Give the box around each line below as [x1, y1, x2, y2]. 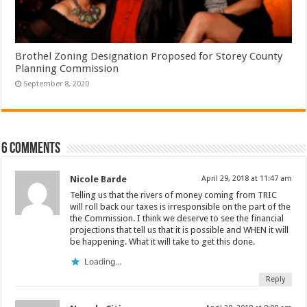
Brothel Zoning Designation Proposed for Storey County [15, 49, 283, 62]
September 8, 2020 [23, 79, 90, 88]
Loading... [84, 256, 122, 267]
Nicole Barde [70, 173, 127, 184]
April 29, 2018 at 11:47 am [201, 173, 292, 183]
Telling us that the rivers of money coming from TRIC [70, 189, 278, 200]
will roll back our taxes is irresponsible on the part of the [70, 201, 291, 212]
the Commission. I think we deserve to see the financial [70, 212, 284, 223]
